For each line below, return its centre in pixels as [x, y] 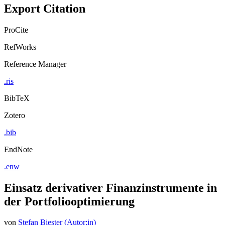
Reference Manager [35, 64]
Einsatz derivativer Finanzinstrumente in [110, 188]
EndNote [18, 149]
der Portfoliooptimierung [69, 201]
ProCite [16, 30]
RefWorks [20, 47]
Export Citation [45, 8]
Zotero [15, 115]
